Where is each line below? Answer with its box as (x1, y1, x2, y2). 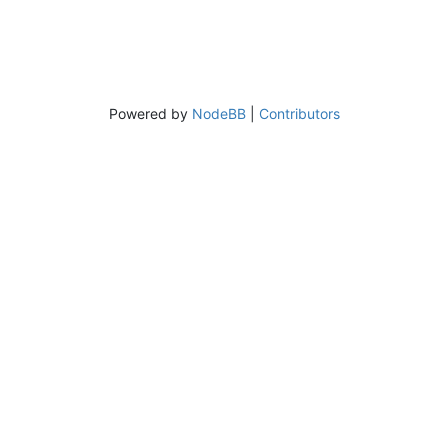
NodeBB (191, 104, 246, 122)
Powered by (108, 104, 192, 122)
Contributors (258, 104, 340, 122)
